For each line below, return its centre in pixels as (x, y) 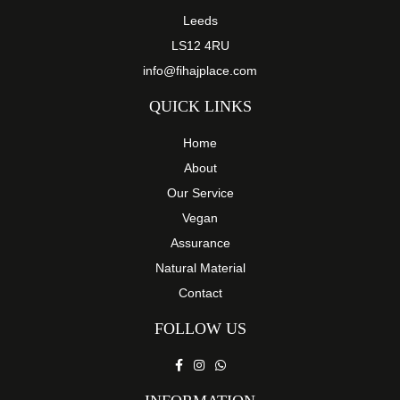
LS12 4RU (200, 45)
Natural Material (200, 267)
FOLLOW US (200, 328)
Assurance (200, 242)
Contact (200, 292)
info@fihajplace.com (200, 70)
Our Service (200, 192)
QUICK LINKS (200, 106)
